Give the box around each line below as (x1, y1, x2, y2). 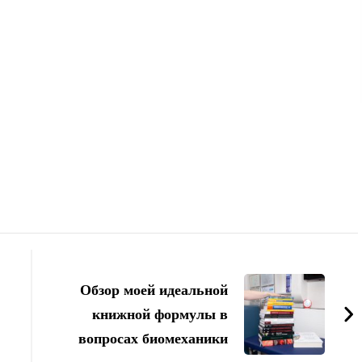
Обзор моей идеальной (80, 281, 229, 298)
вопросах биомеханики (78, 330, 229, 347)
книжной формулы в (92, 305, 229, 322)
